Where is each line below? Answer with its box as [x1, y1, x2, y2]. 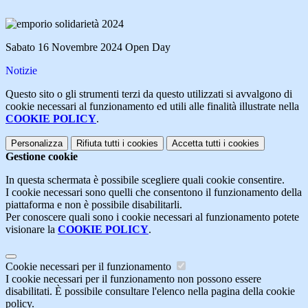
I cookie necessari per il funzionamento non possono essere [5, 272, 261, 285]
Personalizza [11, 137, 63, 148]
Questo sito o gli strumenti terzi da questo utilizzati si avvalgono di [5, 87, 292, 100]
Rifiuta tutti [76, 137, 120, 148]
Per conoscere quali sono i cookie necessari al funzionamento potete [5, 210, 299, 223]
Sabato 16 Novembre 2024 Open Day [5, 41, 170, 53]
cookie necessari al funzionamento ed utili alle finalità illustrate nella [5, 100, 299, 112]
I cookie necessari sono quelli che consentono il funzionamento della [5, 186, 302, 198]
